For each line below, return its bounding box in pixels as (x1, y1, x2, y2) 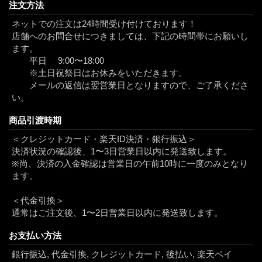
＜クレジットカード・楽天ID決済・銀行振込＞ (12, 134, 196, 144)
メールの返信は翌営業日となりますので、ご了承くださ (12, 80, 249, 91)
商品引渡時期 (9, 115, 61, 126)
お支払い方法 (9, 230, 61, 241)
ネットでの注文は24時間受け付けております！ (12, 19, 196, 29)
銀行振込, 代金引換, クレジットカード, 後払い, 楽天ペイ (12, 249, 232, 260)
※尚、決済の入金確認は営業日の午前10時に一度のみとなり (12, 158, 248, 169)
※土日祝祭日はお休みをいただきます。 (12, 68, 187, 78)
